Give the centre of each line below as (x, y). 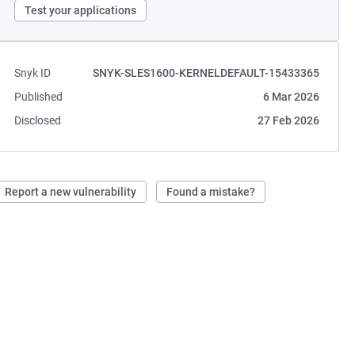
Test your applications (81, 10)
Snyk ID (33, 73)
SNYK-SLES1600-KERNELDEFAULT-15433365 (206, 73)
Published (39, 97)
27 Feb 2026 (288, 120)
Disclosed (38, 120)
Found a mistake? (211, 192)
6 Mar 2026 (291, 97)
